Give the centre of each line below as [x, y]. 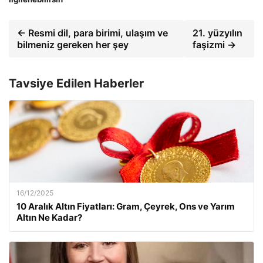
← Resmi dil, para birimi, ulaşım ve [92, 33]
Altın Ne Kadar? [49, 218]
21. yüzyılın [217, 33]
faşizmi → [214, 45]
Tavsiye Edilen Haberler [76, 84]
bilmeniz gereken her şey [73, 45]
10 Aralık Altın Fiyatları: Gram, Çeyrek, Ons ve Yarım [126, 207]
